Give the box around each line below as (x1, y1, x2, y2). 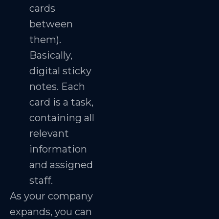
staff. (29, 174, 53, 186)
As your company (10, 190, 93, 202)
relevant (29, 127, 69, 139)
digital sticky (29, 65, 91, 77)
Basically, (29, 49, 72, 61)
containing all (29, 111, 94, 124)
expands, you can (10, 205, 92, 218)
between (29, 18, 73, 30)
